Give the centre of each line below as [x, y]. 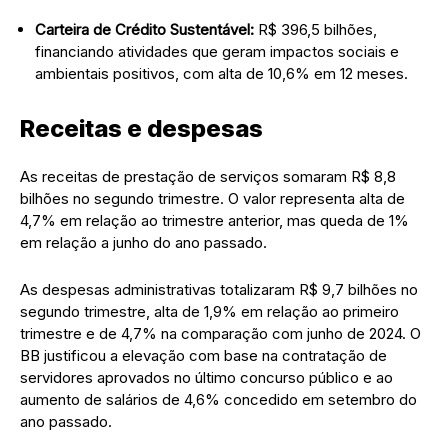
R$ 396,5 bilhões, [315, 29]
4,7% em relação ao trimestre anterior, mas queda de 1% [214, 220]
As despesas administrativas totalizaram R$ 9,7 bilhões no [219, 289]
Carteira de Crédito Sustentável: [144, 29]
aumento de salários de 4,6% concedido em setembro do [218, 399]
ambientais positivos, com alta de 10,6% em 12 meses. [221, 73]
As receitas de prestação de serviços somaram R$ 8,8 [208, 176]
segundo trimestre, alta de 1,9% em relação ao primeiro [209, 311]
